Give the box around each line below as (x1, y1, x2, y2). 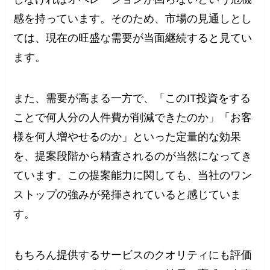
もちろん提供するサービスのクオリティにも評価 (13, 248, 253, 261)
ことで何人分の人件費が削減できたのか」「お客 (13, 111, 253, 124)
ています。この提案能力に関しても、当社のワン (13, 169, 253, 182)
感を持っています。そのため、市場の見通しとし (13, 13, 253, 25)
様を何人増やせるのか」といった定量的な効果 (13, 131, 242, 143)
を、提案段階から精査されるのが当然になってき (13, 150, 253, 163)
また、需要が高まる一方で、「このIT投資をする (13, 92, 251, 105)
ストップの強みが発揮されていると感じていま (13, 189, 242, 201)
